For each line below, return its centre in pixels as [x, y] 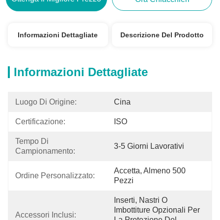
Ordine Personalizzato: [55, 176]
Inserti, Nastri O [141, 200]
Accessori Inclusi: [46, 215]
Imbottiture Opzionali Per [157, 210]
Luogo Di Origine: [46, 102]
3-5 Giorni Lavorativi [149, 146]
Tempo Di [33, 141]
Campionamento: [45, 151]
